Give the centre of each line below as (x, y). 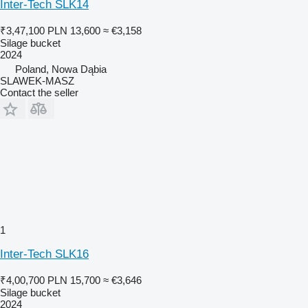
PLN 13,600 (74, 30)
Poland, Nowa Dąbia (61, 69)
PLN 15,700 (74, 280)
